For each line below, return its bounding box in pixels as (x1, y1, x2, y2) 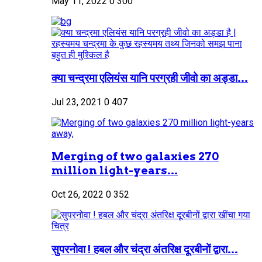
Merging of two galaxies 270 (51, 150, 219, 164)
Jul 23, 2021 (51, 96, 102, 108)
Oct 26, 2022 (51, 188, 104, 200)
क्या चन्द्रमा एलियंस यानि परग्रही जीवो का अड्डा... (51, 71, 248, 85)
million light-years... (51, 164, 178, 178)
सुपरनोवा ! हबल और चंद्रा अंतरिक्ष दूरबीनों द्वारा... (51, 242, 238, 256)
